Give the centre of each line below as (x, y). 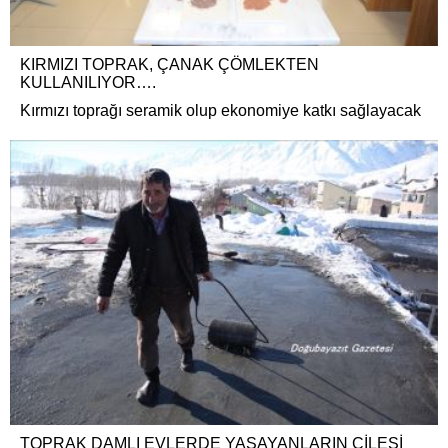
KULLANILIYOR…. (88, 82)
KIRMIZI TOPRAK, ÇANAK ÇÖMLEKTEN (169, 64)
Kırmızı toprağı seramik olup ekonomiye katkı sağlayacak (220, 110)
